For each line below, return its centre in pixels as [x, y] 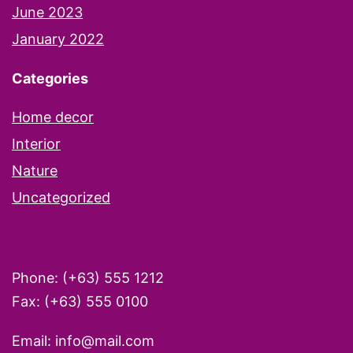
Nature [35, 170]
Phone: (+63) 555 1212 [88, 277]
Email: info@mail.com [83, 340]
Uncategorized [61, 197]
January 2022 [58, 39]
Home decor [53, 117]
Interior [36, 143]
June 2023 [47, 12]
